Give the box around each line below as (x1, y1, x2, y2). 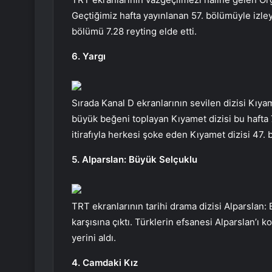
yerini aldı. (72, 232, 116, 244)
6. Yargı (72, 50, 106, 63)
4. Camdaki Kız (72, 257, 138, 269)
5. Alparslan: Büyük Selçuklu (72, 154, 197, 166)
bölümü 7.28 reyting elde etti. (72, 25, 197, 38)
